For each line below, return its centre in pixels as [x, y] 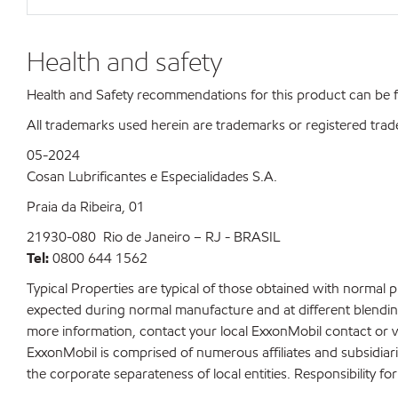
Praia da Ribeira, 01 [86, 207]
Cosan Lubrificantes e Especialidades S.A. [152, 176]
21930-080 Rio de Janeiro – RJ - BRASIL [153, 237]
